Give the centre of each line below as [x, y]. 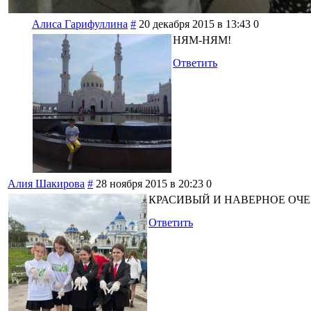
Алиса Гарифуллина [80, 24]
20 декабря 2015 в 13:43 [195, 24]
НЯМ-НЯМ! [202, 40]
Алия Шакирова [46, 184]
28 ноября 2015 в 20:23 [150, 184]
